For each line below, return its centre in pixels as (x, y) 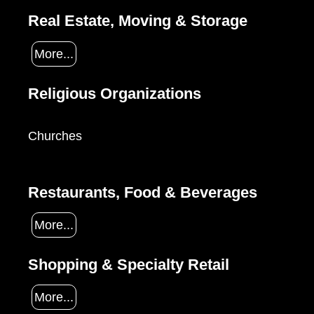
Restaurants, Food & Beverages (143, 192)
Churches (55, 136)
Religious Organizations (115, 93)
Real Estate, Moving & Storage (138, 21)
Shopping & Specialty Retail (129, 264)
